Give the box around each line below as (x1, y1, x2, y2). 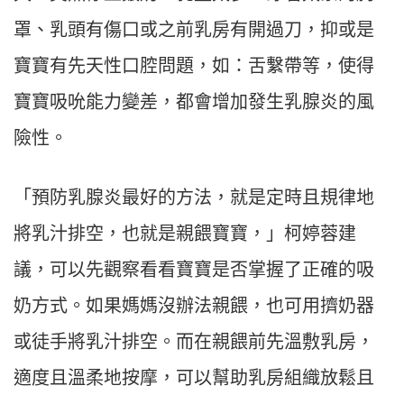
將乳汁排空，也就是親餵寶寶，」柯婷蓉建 (14, 224, 356, 244)
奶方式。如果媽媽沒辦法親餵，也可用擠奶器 (14, 296, 374, 317)
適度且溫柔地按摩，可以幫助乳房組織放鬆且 (14, 368, 374, 389)
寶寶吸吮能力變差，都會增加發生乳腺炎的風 (14, 92, 374, 113)
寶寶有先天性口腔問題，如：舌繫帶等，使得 (14, 56, 374, 77)
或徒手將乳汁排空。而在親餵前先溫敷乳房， (14, 332, 374, 353)
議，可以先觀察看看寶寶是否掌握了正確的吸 (14, 260, 374, 280)
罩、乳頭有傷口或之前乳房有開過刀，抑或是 (14, 20, 374, 41)
